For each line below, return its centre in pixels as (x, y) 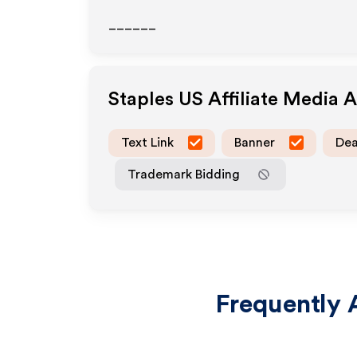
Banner (255, 142)
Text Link (147, 142)
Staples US (156, 100)
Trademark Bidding (184, 174)
